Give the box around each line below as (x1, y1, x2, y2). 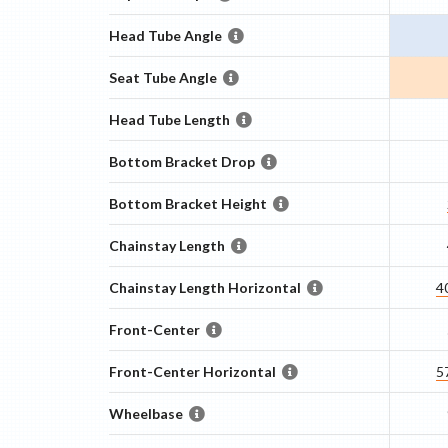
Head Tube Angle (108, 27, 222, 44)
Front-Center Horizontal (108, 363, 276, 380)
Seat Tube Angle (108, 69, 217, 86)
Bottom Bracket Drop (108, 153, 255, 170)
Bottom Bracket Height (108, 195, 267, 212)
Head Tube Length (108, 111, 230, 128)
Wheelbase (108, 405, 183, 422)
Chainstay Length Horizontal (108, 279, 301, 296)
